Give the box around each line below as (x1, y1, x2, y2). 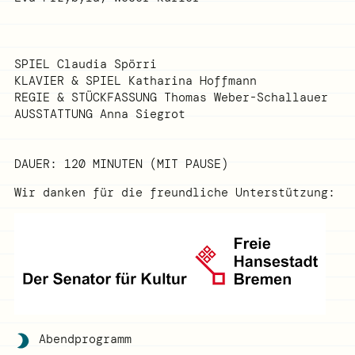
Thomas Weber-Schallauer (163, 90, 328, 106)
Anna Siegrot (99, 106, 185, 123)
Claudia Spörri (56, 56, 157, 73)
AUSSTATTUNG (13, 106, 93, 123)
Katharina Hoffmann (128, 73, 257, 90)
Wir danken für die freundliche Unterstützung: (13, 185, 335, 201)
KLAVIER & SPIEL (13, 73, 121, 90)
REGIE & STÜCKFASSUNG (13, 90, 157, 106)
